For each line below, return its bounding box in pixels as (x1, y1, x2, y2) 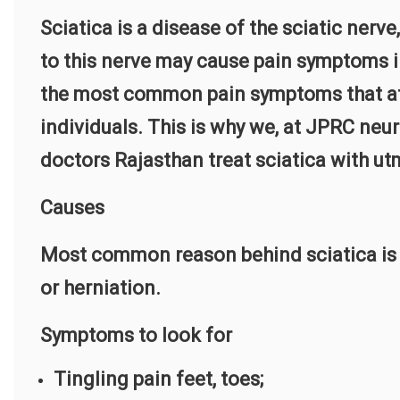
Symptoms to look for (40, 324, 232, 347)
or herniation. (40, 277, 161, 300)
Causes (40, 196, 104, 220)
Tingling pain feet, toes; (54, 368, 263, 391)
